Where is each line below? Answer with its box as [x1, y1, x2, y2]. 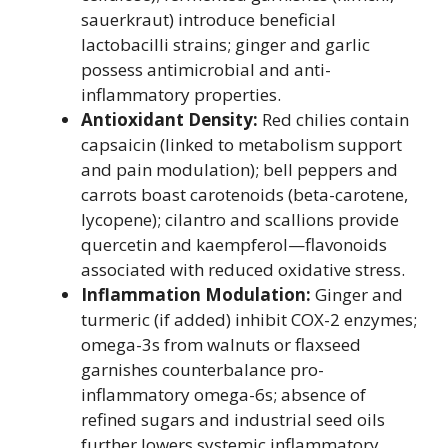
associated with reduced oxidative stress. [81, 258, 405, 281]
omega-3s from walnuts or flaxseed [81, 333, 361, 356]
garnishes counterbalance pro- [81, 358, 324, 381]
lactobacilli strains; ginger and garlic [81, 33, 370, 56]
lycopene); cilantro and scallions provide [81, 208, 399, 231]
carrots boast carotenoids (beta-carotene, [81, 183, 408, 206]
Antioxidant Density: [81, 108, 258, 131]
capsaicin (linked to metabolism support [81, 133, 402, 156]
